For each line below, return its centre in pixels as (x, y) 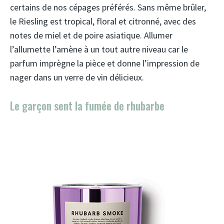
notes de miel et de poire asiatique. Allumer (91, 35)
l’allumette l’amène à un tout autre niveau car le (99, 49)
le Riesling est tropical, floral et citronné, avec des (103, 21)
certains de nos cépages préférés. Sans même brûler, (108, 7)
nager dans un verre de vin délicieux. (77, 77)
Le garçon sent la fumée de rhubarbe (87, 105)
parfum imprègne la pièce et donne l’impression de (105, 63)
